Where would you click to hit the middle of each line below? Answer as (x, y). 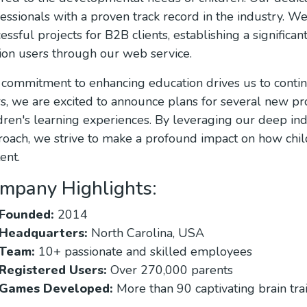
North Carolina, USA (146, 233)
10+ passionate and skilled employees (144, 252)
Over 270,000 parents (170, 270)
